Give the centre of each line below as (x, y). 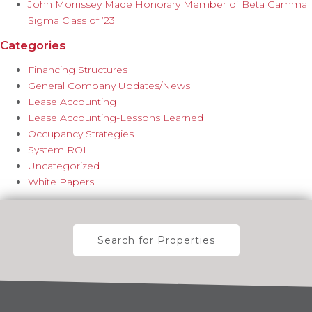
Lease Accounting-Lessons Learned (116, 117)
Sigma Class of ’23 (71, 20)
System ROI (57, 149)
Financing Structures (78, 69)
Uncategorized (64, 165)
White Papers (61, 181)
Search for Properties (156, 240)
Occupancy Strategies (81, 133)
